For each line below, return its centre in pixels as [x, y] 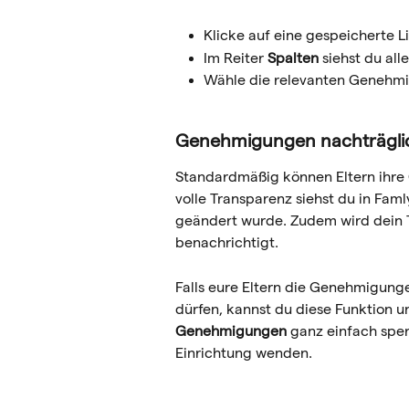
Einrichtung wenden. [244, 352]
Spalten [293, 58]
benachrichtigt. [227, 243]
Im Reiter [236, 58]
